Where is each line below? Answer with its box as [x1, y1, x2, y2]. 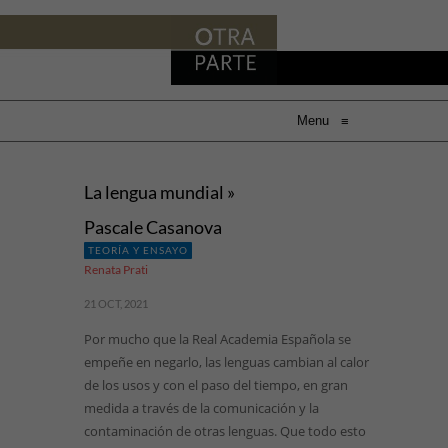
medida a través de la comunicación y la [84, 399, 319, 417]
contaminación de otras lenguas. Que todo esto [84, 422, 366, 440]
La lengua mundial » [84, 181, 235, 203]
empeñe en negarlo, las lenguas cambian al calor [84, 353, 369, 371]
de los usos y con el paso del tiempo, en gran [84, 376, 348, 394]
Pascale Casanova [84, 216, 222, 238]
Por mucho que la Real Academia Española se [84, 330, 351, 348]
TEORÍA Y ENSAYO [88, 244, 188, 256]
